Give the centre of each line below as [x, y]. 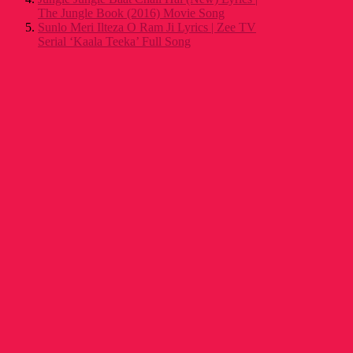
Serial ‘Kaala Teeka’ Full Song [114, 41]
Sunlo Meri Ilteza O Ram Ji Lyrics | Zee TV [147, 27]
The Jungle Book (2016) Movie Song [131, 13]
